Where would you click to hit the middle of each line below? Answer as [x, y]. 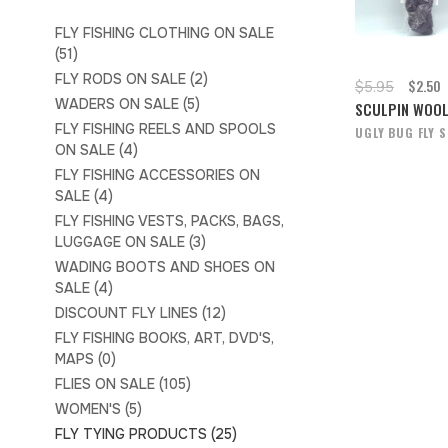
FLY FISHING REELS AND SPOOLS [165, 129]
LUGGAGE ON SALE [122, 242]
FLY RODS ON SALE [122, 79]
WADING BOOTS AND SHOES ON [165, 267]
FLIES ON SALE [107, 384]
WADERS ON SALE [119, 104]
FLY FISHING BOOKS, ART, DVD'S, [164, 338]
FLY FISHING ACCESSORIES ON [157, 175]
